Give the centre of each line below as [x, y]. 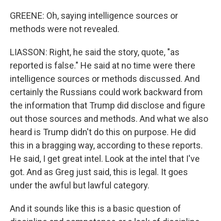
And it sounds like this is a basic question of [95, 208]
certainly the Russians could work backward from [106, 92]
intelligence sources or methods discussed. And [105, 79]
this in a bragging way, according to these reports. [106, 145]
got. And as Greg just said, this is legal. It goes [99, 172]
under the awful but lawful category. [80, 185]
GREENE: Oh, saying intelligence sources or [94, 16]
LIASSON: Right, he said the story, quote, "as [95, 52]
